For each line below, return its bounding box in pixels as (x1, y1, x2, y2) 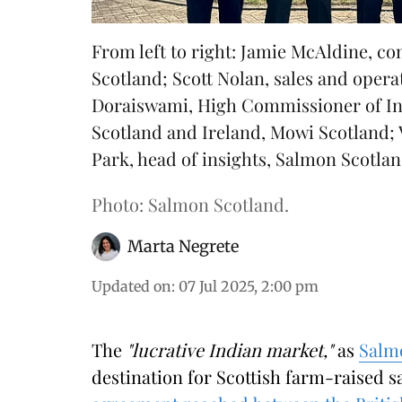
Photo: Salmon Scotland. (92, 192, 289, 216)
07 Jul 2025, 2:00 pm (179, 277, 319, 295)
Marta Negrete (127, 236, 239, 257)
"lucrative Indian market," (127, 337, 337, 362)
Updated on (92, 277, 171, 295)
